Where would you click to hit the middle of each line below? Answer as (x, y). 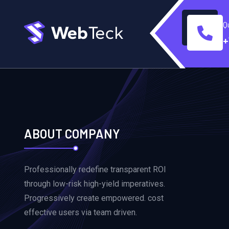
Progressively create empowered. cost (94, 198)
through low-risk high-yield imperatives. (95, 184)
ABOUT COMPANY (72, 133)
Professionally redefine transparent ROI (95, 169)
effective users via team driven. (81, 212)
